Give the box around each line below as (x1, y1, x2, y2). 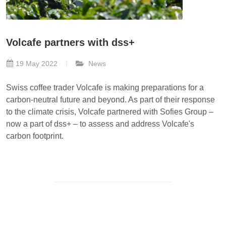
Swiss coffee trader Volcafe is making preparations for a (6, 83, 204, 92)
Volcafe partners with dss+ (6, 36, 135, 48)
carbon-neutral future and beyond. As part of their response (6, 95, 215, 104)
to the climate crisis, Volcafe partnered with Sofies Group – (6, 107, 213, 116)
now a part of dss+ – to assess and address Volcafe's (6, 119, 194, 128)
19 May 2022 (16, 59, 58, 68)
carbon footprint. (6, 131, 64, 140)
